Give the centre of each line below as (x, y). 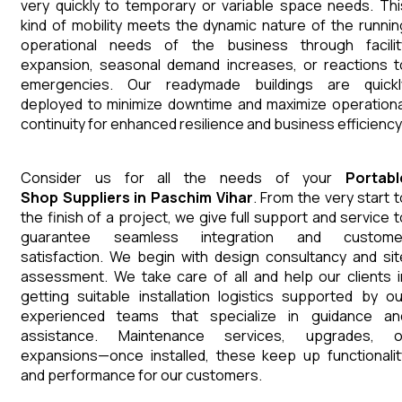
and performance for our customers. (141, 376)
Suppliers (96, 198)
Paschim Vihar (202, 198)
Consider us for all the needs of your (183, 178)
